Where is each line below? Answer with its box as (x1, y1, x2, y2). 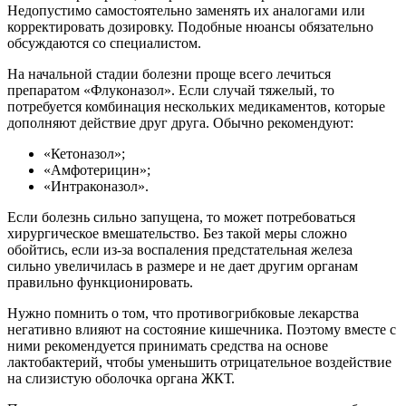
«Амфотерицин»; (43, 161, 150, 178)
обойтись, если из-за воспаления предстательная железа (7, 241, 353, 257)
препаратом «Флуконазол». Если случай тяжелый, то (7, 82, 334, 98)
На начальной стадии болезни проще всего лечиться (7, 65, 331, 82)
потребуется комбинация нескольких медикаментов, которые (7, 98, 385, 114)
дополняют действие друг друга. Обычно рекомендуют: (7, 114, 353, 130)
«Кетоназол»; (43, 145, 125, 161)
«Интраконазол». (43, 178, 149, 194)
